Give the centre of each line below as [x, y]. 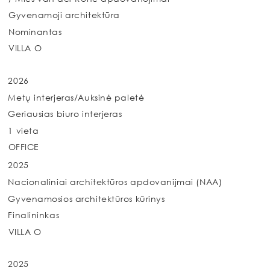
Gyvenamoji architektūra [64, 15]
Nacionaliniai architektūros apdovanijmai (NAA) [115, 182]
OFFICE [24, 147]
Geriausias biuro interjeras [65, 114]
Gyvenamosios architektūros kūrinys [86, 198]
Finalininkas [34, 215]
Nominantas [35, 31]
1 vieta [24, 130]
